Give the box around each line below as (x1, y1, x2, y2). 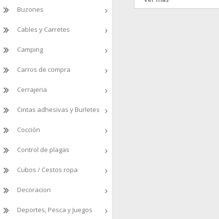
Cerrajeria (17, 85, 47, 94)
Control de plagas (17, 145, 69, 154)
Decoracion (17, 185, 51, 194)
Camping (17, 45, 43, 54)
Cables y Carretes (17, 25, 70, 34)
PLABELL (148, 41, 175, 50)
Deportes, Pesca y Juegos (17, 205, 92, 214)
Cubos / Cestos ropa (17, 165, 78, 174)
